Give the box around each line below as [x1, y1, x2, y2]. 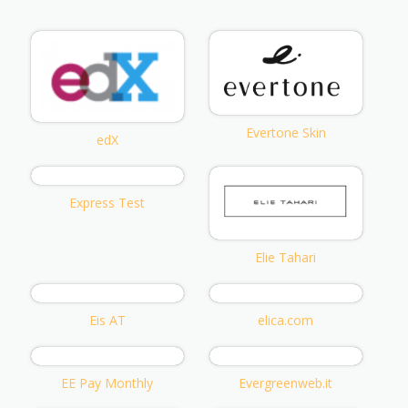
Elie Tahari [255, 249, 317, 267]
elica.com [258, 311, 314, 330]
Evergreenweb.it [239, 374, 333, 393]
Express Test [69, 194, 146, 212]
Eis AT [88, 311, 126, 330]
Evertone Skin [245, 124, 326, 142]
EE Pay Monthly [61, 374, 154, 393]
